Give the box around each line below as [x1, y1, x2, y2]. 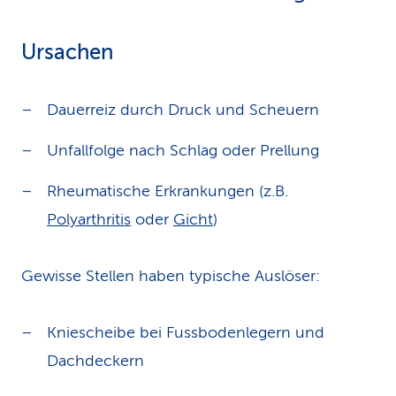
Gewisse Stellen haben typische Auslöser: [21, 267, 320, 285]
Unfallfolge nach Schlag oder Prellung [47, 141, 319, 159]
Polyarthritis [47, 210, 131, 228]
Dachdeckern [47, 352, 144, 369]
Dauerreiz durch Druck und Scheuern [47, 101, 319, 118]
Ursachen [21, 41, 113, 65]
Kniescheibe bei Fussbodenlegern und [47, 324, 324, 341]
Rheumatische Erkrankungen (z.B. [47, 182, 288, 200]
